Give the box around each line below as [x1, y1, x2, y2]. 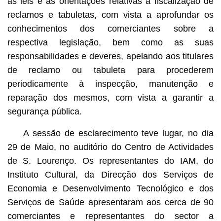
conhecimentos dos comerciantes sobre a [7, 24, 214, 34]
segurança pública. [7, 107, 82, 117]
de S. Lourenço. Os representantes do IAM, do [7, 156, 214, 166]
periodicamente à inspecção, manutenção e [7, 79, 214, 89]
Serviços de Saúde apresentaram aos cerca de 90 [7, 197, 214, 208]
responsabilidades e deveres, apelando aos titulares [7, 51, 214, 62]
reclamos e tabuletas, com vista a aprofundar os [7, 10, 214, 20]
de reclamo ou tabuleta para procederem [7, 65, 214, 75]
